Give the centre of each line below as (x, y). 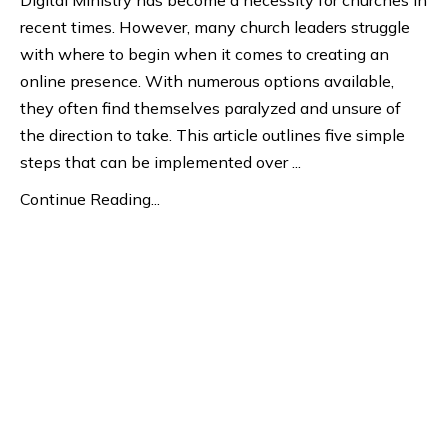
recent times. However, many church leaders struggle (215, 26)
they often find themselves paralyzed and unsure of (210, 107)
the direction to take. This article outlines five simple (212, 134)
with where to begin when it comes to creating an (204, 53)
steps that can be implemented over (156, 161)
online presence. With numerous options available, (207, 80)
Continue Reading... (90, 198)
